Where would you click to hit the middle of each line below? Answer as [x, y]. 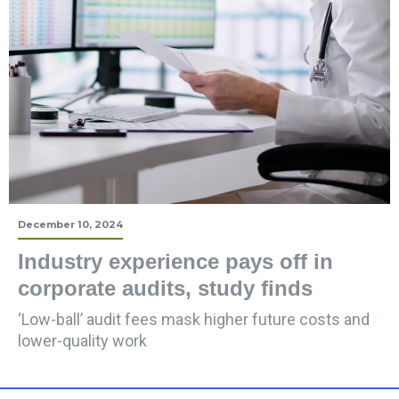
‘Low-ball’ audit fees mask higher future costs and [194, 320]
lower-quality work [82, 341]
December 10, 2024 [70, 225]
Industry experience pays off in [175, 262]
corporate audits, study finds [165, 289]
